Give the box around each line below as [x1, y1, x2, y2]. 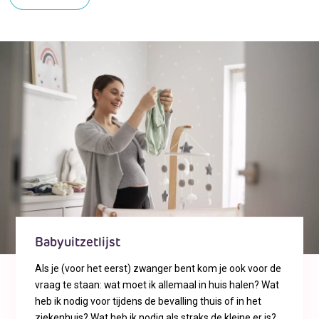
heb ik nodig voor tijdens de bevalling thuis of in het [34, 295, 261, 307]
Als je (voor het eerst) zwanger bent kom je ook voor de [34, 262, 281, 274]
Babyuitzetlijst [34, 236, 120, 249]
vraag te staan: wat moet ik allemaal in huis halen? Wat [34, 278, 279, 291]
